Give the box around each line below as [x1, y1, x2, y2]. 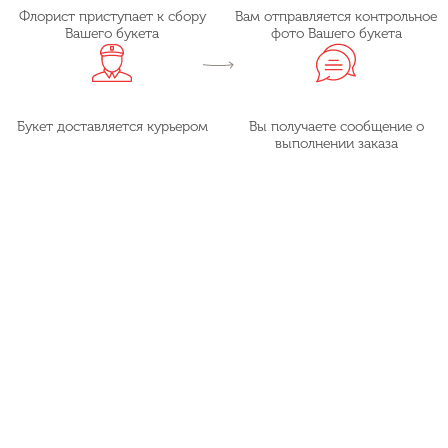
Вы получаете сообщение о [248, 117, 424, 135]
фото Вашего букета [270, 24, 402, 42]
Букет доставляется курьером [16, 117, 208, 135]
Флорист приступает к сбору [18, 7, 206, 25]
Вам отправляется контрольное [235, 7, 437, 25]
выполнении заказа [274, 134, 398, 152]
